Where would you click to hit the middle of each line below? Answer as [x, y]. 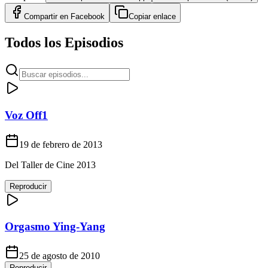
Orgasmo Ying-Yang [55, 227]
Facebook [88, 17]
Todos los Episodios [64, 43]
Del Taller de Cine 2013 [50, 165]
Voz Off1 [26, 115]
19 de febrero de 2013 [61, 144]
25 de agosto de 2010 [60, 256]
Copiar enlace [152, 17]
